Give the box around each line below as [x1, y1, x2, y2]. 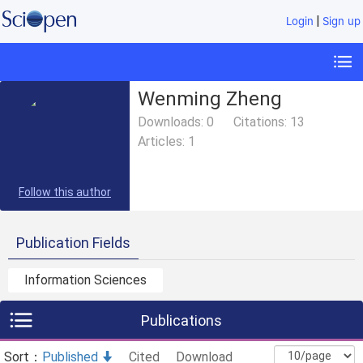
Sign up [322, 15, 361, 28]
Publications [141, 312, 222, 330]
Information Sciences [24, 272, 147, 288]
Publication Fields [16, 234, 130, 252]
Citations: [233, 114, 290, 130]
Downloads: [138, 114, 207, 130]
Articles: [138, 134, 188, 150]
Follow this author [19, 186, 111, 199]
